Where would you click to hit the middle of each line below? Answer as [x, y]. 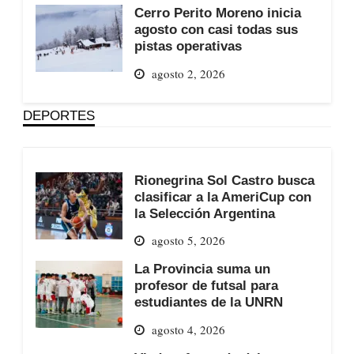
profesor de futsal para [206, 286]
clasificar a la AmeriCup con [222, 196]
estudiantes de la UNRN [208, 302]
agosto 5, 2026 [188, 241]
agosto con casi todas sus [216, 29]
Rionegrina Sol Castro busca [224, 180]
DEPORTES [58, 115]
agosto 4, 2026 [188, 329]
